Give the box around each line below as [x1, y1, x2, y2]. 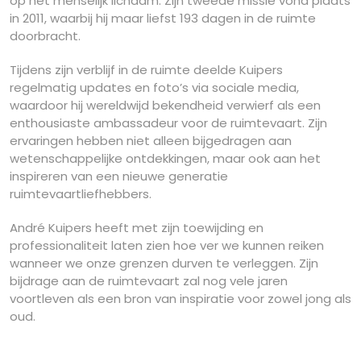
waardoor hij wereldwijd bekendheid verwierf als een [10, 96, 321, 114]
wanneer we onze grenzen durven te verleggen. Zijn [10, 254, 318, 272]
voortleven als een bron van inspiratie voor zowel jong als [10, 289, 351, 307]
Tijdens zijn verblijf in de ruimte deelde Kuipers [10, 60, 283, 78]
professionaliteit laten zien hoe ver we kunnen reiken [10, 236, 324, 254]
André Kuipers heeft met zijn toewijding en [10, 218, 263, 236]
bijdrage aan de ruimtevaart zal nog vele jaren [10, 272, 288, 289]
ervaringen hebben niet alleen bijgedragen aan [10, 131, 292, 149]
